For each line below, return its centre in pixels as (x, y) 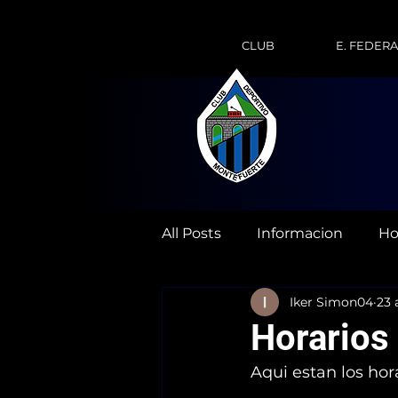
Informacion (300, 233)
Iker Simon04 (331, 302)
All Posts (191, 233)
